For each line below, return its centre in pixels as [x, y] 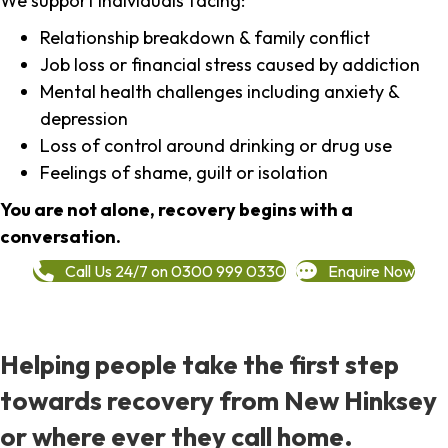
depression [84, 119]
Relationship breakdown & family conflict [205, 38]
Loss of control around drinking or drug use [216, 146]
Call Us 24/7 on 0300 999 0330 [175, 270]
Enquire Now [371, 270]
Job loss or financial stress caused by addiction [230, 65]
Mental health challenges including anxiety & [219, 92]
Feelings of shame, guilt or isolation [184, 173]
